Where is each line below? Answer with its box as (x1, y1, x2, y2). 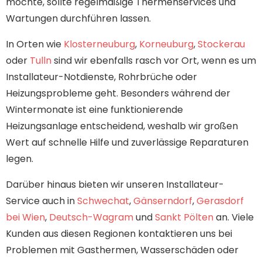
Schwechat (77, 194, 129, 208)
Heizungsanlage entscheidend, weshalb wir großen (6, 119, 238, 133)
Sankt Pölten (155, 210, 213, 224)
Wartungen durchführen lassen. (6, 11, 151, 25)
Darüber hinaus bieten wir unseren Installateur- (6, 177, 224, 191)
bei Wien (6, 210, 45, 224)
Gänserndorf (133, 194, 192, 208)
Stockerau (198, 37, 245, 51)
